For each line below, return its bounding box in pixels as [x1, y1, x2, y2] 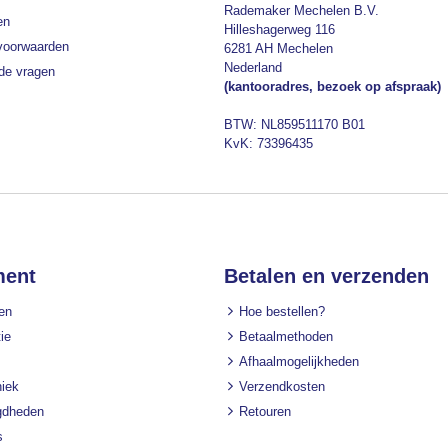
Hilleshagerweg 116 [224, 22, 335, 38]
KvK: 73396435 [224, 136, 313, 152]
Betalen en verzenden [224, 265, 429, 288]
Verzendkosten [239, 379, 325, 395]
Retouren [239, 404, 291, 420]
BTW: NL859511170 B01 [224, 117, 365, 133]
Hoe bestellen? [239, 304, 325, 320]
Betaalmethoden [239, 329, 333, 345]
